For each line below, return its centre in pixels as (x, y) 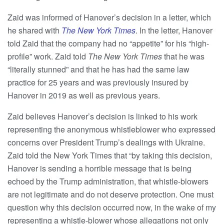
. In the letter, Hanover (174, 30)
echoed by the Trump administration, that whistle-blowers (108, 181)
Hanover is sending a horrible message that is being (99, 168)
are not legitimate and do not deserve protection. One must (110, 194)
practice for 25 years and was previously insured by (98, 82)
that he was (183, 56)
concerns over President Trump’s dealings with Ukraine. (106, 142)
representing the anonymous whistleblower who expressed (111, 129)
